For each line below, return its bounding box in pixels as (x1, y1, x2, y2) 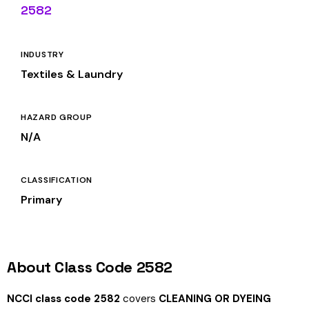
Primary (21, 192, 62, 207)
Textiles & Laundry (21, 67, 123, 81)
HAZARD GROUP (21, 112, 92, 123)
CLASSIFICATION (21, 175, 93, 186)
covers (120, 292, 159, 306)
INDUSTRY (21, 49, 64, 60)
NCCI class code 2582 (7, 292, 120, 306)
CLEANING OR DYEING (159, 292, 271, 306)
